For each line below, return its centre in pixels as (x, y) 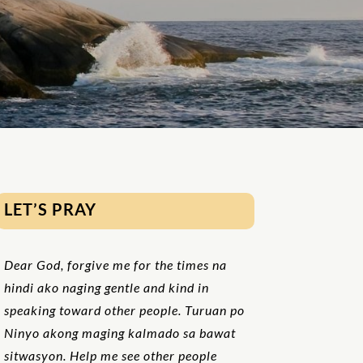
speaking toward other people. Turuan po (124, 310)
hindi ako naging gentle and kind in (106, 287)
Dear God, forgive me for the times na (115, 264)
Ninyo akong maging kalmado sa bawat (120, 332)
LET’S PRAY (50, 209)
